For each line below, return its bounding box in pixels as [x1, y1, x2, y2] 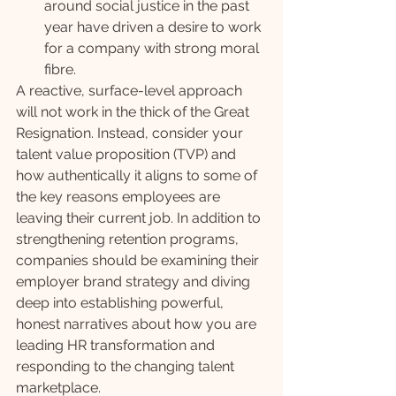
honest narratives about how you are [16, 316, 260, 333]
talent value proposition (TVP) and [16, 146, 240, 164]
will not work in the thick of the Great [16, 103, 253, 121]
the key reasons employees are [16, 188, 224, 206]
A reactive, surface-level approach [16, 82, 246, 100]
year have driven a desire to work [44, 19, 264, 36]
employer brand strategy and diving [16, 273, 254, 291]
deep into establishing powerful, [16, 294, 227, 312]
